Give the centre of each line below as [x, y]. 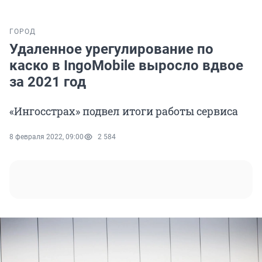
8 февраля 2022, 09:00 [46, 137]
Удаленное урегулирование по [111, 49]
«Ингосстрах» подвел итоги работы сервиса [124, 111]
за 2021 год [48, 82]
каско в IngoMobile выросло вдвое [126, 66]
